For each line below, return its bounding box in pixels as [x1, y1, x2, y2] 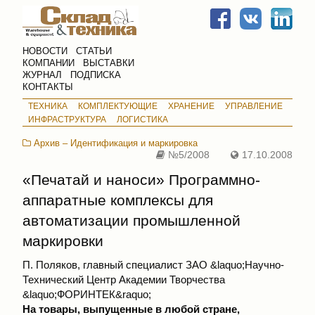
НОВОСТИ [22, 45, 67, 56]
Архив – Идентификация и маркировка [31, 138, 198, 148]
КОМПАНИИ [22, 57, 75, 68]
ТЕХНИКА [27, 101, 67, 111]
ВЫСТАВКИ [83, 57, 134, 68]
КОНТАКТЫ [22, 81, 73, 92]
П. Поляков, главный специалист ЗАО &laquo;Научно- [22, 259, 284, 271]
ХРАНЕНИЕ [167, 101, 214, 111]
